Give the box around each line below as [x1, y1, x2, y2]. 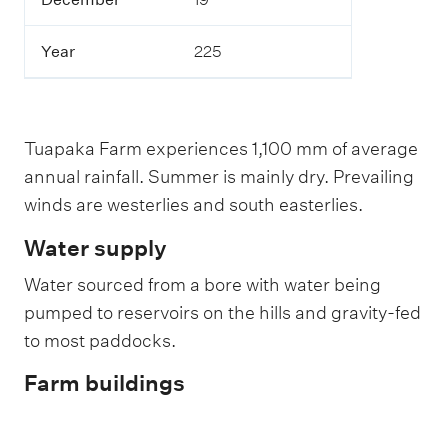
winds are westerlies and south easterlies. [24, 194, 363, 216]
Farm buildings [24, 370, 185, 397]
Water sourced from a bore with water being [24, 273, 381, 295]
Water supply [24, 234, 167, 261]
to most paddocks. [24, 329, 176, 351]
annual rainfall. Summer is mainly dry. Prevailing [24, 166, 414, 188]
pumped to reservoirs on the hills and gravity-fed [24, 301, 421, 323]
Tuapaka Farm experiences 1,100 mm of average [24, 138, 418, 160]
